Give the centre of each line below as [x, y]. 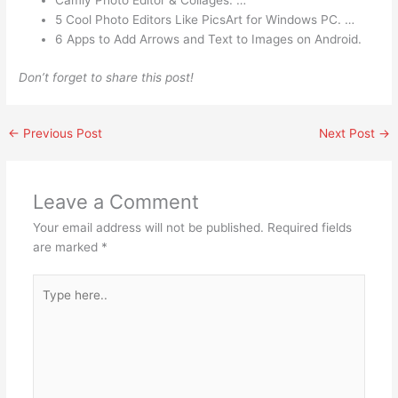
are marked [67, 247]
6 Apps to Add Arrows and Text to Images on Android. [209, 40]
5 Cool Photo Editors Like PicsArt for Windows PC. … [205, 20]
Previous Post [61, 133]
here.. [48, 303]
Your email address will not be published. [148, 227]
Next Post [348, 133]
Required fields [309, 227]
